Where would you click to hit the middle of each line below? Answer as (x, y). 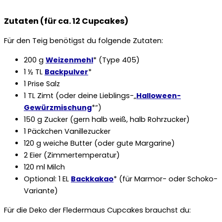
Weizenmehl (69, 60)
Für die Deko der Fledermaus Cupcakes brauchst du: (97, 210)
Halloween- (159, 96)
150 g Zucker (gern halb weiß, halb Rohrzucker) (107, 120)
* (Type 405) (116, 60)
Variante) (41, 191)
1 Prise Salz (42, 84)
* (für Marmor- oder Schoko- (166, 179)
